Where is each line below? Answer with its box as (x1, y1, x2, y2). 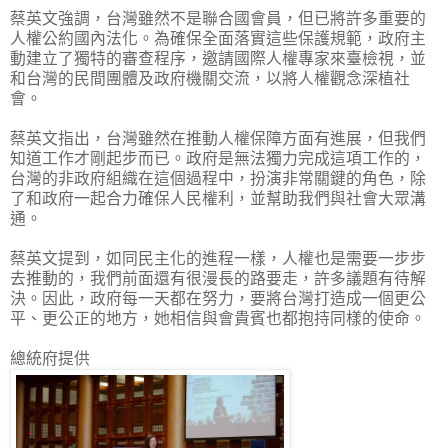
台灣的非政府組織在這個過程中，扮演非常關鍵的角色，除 (10, 169, 426, 187)
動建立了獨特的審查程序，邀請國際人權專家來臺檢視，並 (10, 49, 426, 67)
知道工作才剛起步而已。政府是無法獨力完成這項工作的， (10, 149, 426, 167)
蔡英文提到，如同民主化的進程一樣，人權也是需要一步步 (10, 249, 426, 267)
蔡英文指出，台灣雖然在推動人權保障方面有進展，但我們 (10, 129, 426, 147)
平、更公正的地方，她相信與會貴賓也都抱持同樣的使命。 (10, 309, 426, 327)
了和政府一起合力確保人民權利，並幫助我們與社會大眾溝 (10, 189, 426, 207)
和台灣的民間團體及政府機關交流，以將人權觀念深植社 (10, 69, 410, 87)
